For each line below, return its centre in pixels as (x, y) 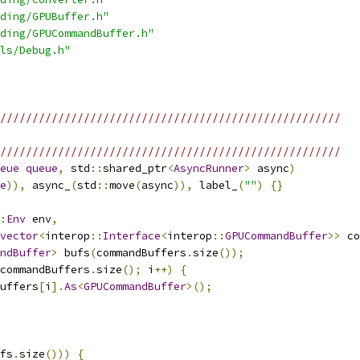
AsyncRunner (209, 168)
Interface (132, 236)
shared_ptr (135, 168)
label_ (215, 185)
